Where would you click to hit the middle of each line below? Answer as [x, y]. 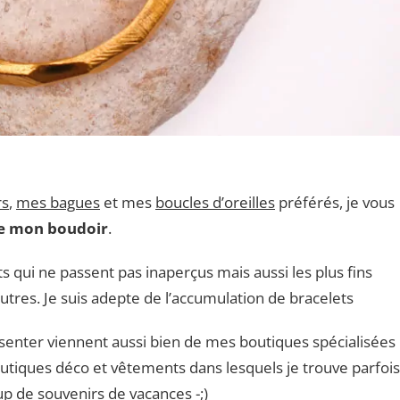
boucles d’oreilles [215, 202]
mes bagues [58, 202]
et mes [128, 202]
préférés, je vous [335, 202]
